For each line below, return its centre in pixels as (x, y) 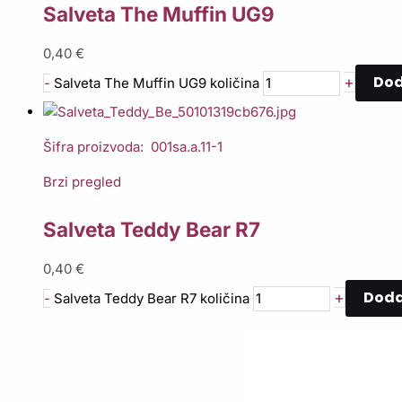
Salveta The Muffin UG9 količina (157, 83)
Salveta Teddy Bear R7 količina (152, 298)
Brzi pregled (82, 182)
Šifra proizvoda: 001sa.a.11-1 (133, 147)
